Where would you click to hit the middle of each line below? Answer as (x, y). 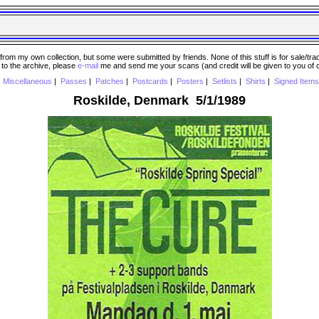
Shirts (255, 82)
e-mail (88, 65)
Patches (109, 82)
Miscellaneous (27, 82)
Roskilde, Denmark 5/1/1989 (159, 100)
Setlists (224, 82)
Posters (190, 82)
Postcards (150, 82)
